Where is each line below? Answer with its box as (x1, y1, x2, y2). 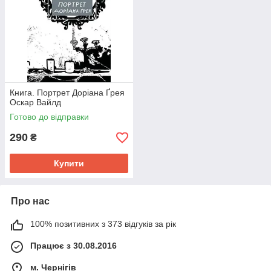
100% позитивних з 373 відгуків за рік (30, 219, 176, 229)
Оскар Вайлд (10, 97, 61, 108)
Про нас (11, 196, 50, 207)
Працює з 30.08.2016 (30, 241, 117, 251)
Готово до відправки (10, 112, 89, 122)
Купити (54, 158, 84, 169)
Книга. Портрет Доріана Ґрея (10, 88, 125, 98)
